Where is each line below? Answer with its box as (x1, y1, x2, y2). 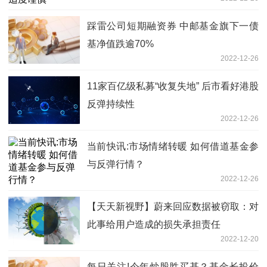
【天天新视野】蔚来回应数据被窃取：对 (87, 201, 259, 212)
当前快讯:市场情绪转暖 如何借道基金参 (87, 141, 259, 151)
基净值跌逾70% (87, 38, 154, 49)
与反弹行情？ (87, 159, 144, 169)
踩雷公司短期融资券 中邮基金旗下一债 (87, 20, 259, 31)
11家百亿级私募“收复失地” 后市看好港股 (87, 80, 259, 91)
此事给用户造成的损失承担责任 (87, 219, 221, 229)
